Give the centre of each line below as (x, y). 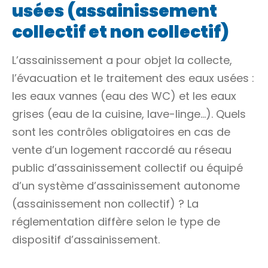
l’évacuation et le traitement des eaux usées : (133, 78)
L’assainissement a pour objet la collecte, (122, 60)
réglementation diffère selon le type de (116, 222)
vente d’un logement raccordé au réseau (122, 150)
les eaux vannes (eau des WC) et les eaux (124, 96)
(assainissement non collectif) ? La (105, 204)
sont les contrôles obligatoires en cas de (121, 132)
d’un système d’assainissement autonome (126, 186)
